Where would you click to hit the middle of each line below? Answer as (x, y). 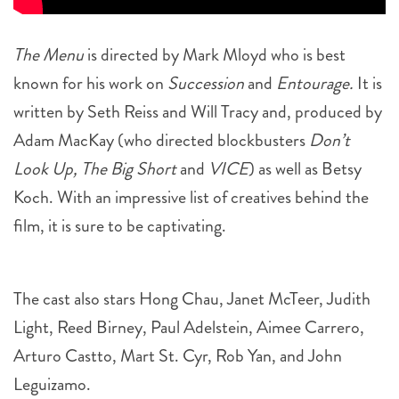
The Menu (50, 54)
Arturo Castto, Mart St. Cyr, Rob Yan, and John (178, 355)
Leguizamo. (52, 384)
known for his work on (90, 83)
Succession (208, 83)
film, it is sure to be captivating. (120, 225)
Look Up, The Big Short (97, 168)
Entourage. (317, 83)
